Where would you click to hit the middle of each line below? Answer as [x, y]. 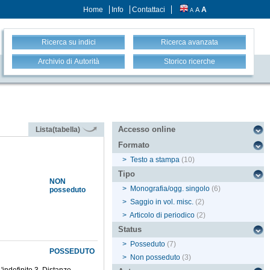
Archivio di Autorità [68, 61]
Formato [134, 145]
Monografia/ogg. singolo [170, 189]
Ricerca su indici [68, 42]
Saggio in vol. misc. [162, 202]
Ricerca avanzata [190, 42]
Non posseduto [155, 258]
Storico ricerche [190, 61]
